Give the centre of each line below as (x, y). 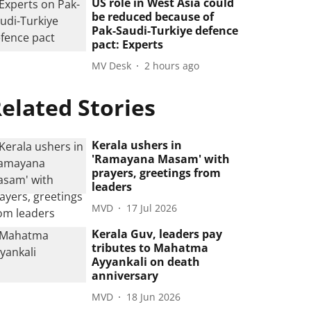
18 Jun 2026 (154, 296)
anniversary (125, 276)
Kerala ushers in (137, 145)
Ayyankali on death (146, 262)
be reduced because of (153, 17)
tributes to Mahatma (150, 248)
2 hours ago (172, 65)
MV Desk (112, 65)
